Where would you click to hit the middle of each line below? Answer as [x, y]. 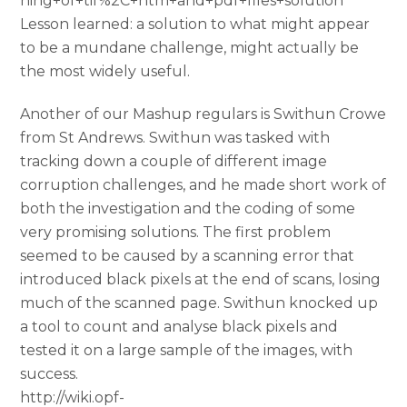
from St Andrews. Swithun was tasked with [175, 137]
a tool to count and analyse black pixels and [179, 326]
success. [50, 373]
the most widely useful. [105, 71]
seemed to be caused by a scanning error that [188, 255]
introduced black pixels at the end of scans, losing [201, 279]
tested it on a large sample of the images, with [187, 350]
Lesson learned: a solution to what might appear [195, 24]
